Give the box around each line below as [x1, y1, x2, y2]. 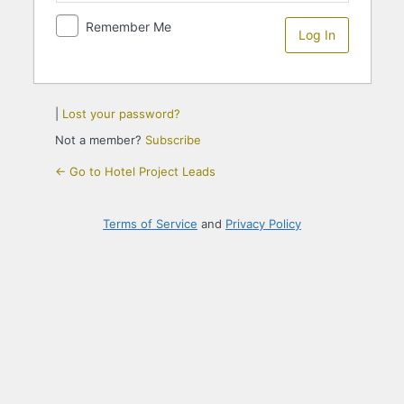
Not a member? [54, 132, 145, 147]
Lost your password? [61, 106, 180, 121]
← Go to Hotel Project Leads [54, 163, 216, 179]
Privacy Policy [225, 216, 301, 231]
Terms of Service [103, 216, 197, 231]
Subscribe [144, 132, 201, 147]
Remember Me [85, 18, 171, 34]
